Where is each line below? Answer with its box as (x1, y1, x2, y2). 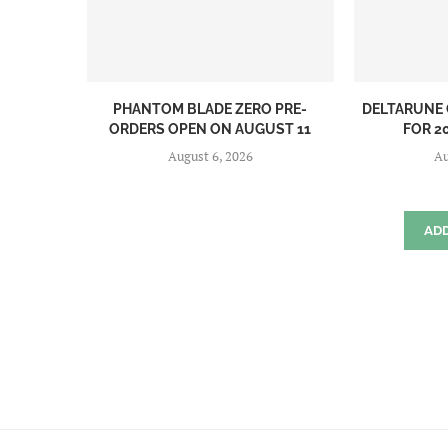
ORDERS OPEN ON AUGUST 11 (109, 120, 312, 137)
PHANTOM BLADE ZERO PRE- (113, 100, 308, 117)
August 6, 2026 (167, 146, 253, 165)
